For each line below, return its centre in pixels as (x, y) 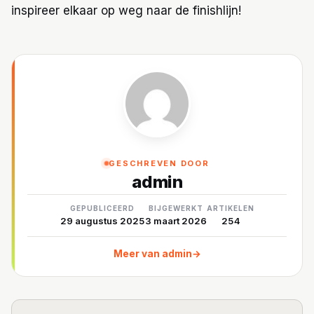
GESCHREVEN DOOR (159, 163)
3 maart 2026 (176, 220)
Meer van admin (152, 253)
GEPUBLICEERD (102, 208)
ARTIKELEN (230, 208)
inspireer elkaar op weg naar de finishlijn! (126, 11)
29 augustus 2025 (102, 220)
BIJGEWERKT (176, 208)
